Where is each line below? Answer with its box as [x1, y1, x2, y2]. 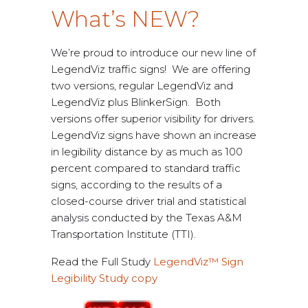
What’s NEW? [51, 5, 200, 33]
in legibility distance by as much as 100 [51, 145, 243, 159]
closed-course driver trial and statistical [51, 195, 246, 208]
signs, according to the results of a [51, 178, 222, 192]
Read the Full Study [51, 255, 153, 269]
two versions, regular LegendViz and [51, 79, 236, 93]
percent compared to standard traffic [51, 162, 241, 175]
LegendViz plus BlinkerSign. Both [51, 96, 221, 109]
